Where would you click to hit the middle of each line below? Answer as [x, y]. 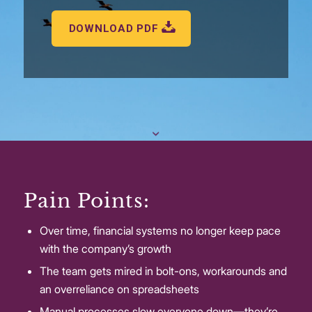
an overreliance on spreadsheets [119, 289]
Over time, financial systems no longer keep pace [160, 230]
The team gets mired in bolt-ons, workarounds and [163, 271]
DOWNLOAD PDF [114, 28]
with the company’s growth [105, 248]
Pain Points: [86, 201]
